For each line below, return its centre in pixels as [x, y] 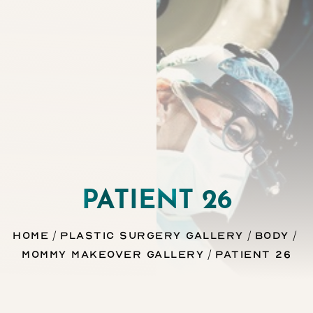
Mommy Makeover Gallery [113, 254]
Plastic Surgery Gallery [152, 235]
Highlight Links [175, 30]
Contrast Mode [65, 30]
